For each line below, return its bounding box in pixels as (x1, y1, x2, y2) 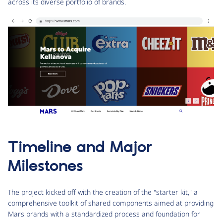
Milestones (8, 157, 83, 177)
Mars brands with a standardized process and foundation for (8, 209, 200, 219)
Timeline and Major (8, 138, 152, 158)
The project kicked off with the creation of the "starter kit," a (8, 187, 198, 197)
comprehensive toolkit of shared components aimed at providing (8, 198, 214, 208)
